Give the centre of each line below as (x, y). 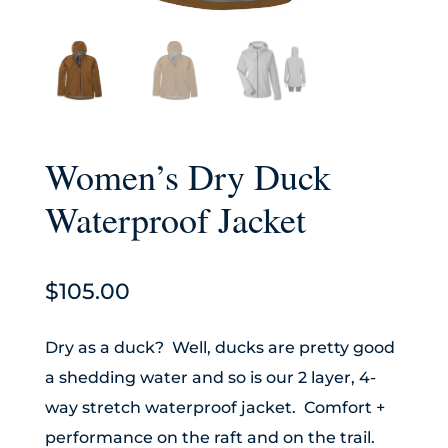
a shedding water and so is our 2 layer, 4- (210, 377)
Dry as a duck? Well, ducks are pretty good (219, 347)
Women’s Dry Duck (187, 176)
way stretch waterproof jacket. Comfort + (214, 407)
